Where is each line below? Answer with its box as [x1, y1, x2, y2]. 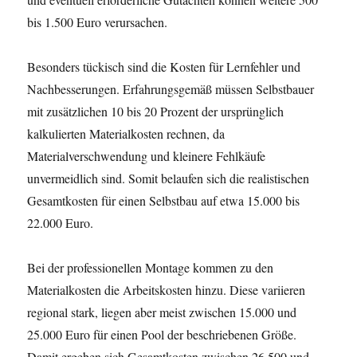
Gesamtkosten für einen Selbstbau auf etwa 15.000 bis [27, 192, 300, 209]
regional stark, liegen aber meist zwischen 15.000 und [27, 304, 297, 320]
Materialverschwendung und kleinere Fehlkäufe [27, 147, 266, 164]
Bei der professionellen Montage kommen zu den [27, 259, 274, 276]
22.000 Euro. [27, 214, 94, 231]
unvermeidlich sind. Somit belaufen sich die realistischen [27, 170, 310, 186]
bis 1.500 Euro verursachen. [27, 14, 168, 30]
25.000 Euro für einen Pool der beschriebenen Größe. [27, 326, 297, 343]
